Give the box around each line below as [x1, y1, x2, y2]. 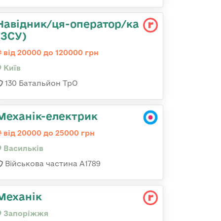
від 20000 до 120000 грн [1, 48, 99, 57]
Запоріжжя [1, 209, 48, 218]
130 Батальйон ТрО [3, 79, 77, 87]
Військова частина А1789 [3, 159, 101, 168]
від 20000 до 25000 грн [1, 129, 95, 137]
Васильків [1, 144, 43, 152]
